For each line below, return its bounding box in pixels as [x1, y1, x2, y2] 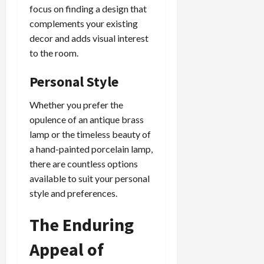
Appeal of [29, 238, 104, 261]
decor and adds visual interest [29, 32, 148, 44]
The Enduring [29, 213, 134, 236]
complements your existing [29, 18, 138, 29]
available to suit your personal [29, 173, 150, 184]
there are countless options [29, 158, 138, 170]
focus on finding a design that [29, 3, 147, 15]
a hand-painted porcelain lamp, [29, 143, 153, 155]
